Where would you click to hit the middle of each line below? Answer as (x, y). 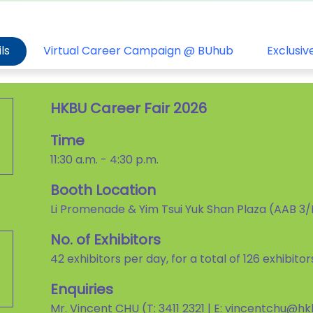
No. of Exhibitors (106, 239)
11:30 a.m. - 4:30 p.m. (105, 159)
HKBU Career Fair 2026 (129, 108)
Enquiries (82, 289)
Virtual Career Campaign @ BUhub (138, 51)
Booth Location (103, 190)
